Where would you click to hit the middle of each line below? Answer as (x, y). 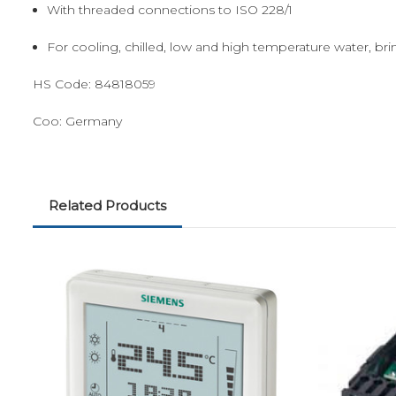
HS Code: (64, 84)
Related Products (107, 205)
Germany (94, 121)
